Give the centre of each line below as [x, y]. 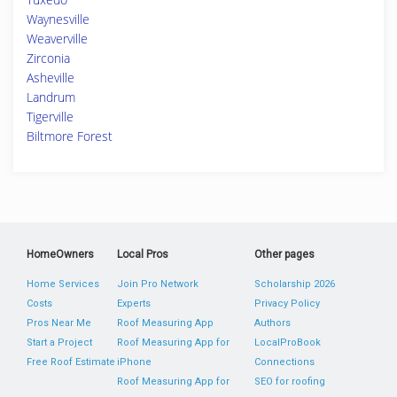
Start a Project [59, 343]
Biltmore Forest [70, 136]
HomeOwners [60, 254]
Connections [284, 362]
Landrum [51, 97]
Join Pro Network [158, 284]
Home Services [63, 284]
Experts [134, 304]
